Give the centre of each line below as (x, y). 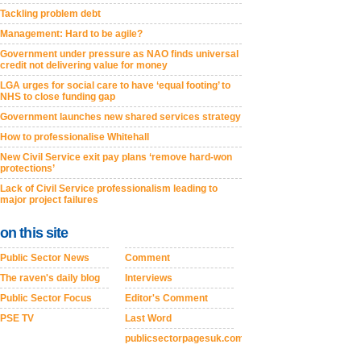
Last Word (148, 318)
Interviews (149, 278)
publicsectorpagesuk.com (185, 338)
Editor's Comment (166, 298)
